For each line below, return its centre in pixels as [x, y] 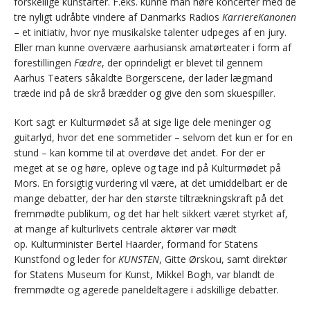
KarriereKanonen [259, 17]
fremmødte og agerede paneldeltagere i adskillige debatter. [146, 290]
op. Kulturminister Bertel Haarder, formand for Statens [136, 244]
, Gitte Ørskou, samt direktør [223, 259]
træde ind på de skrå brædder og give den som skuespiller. [145, 93]
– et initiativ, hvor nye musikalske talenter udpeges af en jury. [150, 32]
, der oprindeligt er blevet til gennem [182, 63]
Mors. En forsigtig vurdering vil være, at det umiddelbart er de [151, 183]
